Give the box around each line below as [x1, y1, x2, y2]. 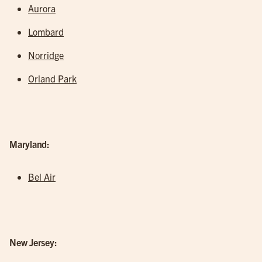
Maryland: [9, 138, 50, 150]
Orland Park [28, 73, 77, 84]
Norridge [28, 49, 64, 61]
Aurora [28, 2, 56, 14]
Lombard [28, 26, 64, 37]
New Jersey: [9, 236, 57, 248]
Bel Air [28, 171, 56, 182]
